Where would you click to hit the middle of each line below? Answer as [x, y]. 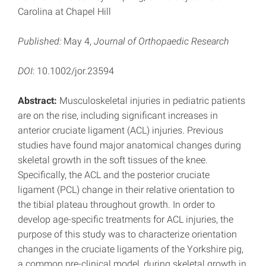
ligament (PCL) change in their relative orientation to [126, 190]
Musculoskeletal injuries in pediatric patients [151, 101]
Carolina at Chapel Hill [64, 12]
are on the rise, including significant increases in [118, 116]
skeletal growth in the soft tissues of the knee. [113, 160]
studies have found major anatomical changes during [129, 145]
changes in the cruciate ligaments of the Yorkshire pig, [131, 249]
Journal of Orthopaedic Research [161, 42]
